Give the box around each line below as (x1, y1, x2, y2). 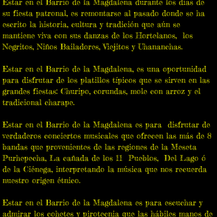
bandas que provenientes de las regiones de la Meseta (2, 142, 197, 152)
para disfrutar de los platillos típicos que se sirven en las (2, 75, 210, 85)
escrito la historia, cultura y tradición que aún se (2, 19, 180, 29)
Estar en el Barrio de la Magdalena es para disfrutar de (2, 120, 210, 129)
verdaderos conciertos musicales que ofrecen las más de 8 (2, 131, 212, 140)
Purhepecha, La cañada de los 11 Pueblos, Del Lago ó (2, 153, 206, 163)
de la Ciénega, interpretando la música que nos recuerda (2, 164, 207, 174)
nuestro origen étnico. (2, 175, 80, 185)
